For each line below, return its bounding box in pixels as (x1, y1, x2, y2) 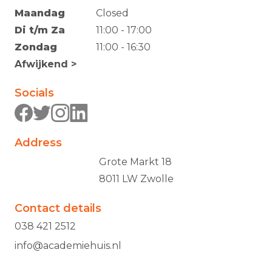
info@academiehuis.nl (15, 240, 121, 251)
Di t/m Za (15, 24, 65, 36)
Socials (15, 86, 54, 100)
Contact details (15, 202, 101, 215)
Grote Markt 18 (98, 156, 172, 168)
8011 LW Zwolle (98, 173, 174, 185)
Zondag (15, 41, 57, 53)
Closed (96, 7, 129, 19)
